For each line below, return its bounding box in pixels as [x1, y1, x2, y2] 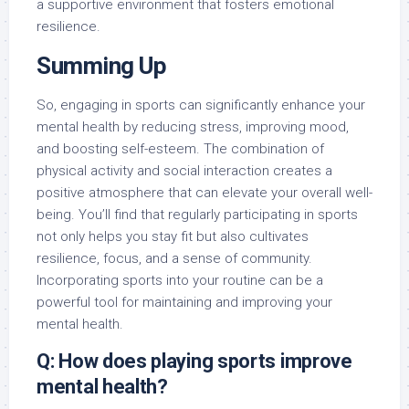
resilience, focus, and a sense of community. [37, 249, 312, 267]
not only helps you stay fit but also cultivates [37, 227, 309, 245]
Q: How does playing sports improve [37, 349, 352, 372]
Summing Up [37, 51, 166, 79]
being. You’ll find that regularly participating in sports [37, 205, 358, 223]
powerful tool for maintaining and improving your [37, 293, 332, 310]
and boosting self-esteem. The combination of [37, 140, 324, 157]
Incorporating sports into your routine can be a [37, 271, 323, 288]
